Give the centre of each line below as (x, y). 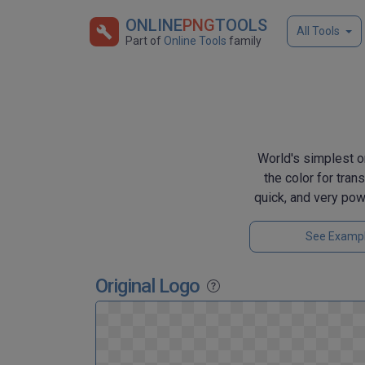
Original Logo (147, 286)
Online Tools (195, 41)
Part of (145, 41)
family (244, 41)
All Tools (318, 31)
